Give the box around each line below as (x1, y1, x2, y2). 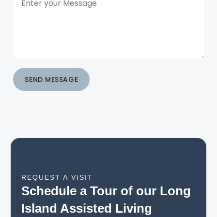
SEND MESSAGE (25, 75, 78, 85)
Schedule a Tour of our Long (21, 184, 191, 199)
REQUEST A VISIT (21, 173, 93, 182)
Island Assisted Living (21, 201, 152, 216)
